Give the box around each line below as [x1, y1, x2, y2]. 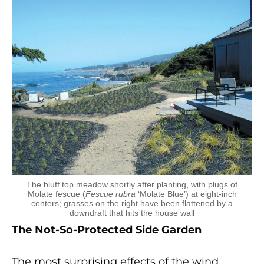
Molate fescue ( [27, 189, 85, 199]
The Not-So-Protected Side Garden [12, 223, 202, 237]
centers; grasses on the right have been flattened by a [31, 199, 233, 209]
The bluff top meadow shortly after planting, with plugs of [27, 180, 237, 190]
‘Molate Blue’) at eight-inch [135, 189, 237, 199]
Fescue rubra [85, 189, 136, 199]
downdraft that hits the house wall [70, 208, 194, 218]
